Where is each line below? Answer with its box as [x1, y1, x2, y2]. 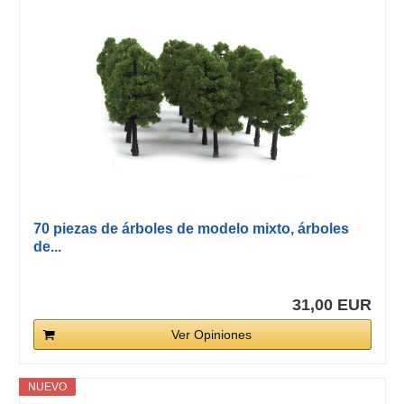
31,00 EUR [291, 296, 372, 315]
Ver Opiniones [170, 327, 252, 343]
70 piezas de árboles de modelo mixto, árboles [32, 221, 349, 237]
